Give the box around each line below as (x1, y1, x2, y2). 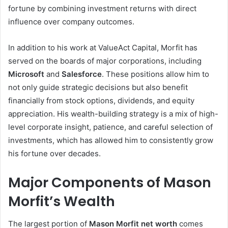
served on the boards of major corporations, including (8, 55, 202, 66)
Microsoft (8, 69, 44, 79)
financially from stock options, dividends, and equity (8, 95, 194, 105)
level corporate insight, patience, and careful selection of (8, 122, 213, 132)
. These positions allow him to (102, 69, 209, 79)
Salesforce (62, 69, 102, 79)
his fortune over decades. (8, 148, 101, 158)
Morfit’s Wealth (8, 191, 115, 211)
